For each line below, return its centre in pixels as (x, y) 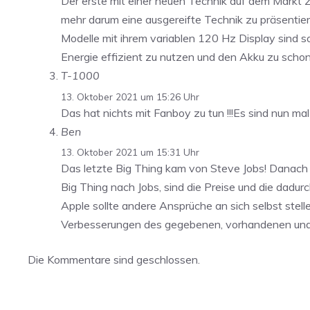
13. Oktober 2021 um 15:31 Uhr (130, 152)
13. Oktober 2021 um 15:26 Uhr (130, 96)
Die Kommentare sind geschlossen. (114, 260)
